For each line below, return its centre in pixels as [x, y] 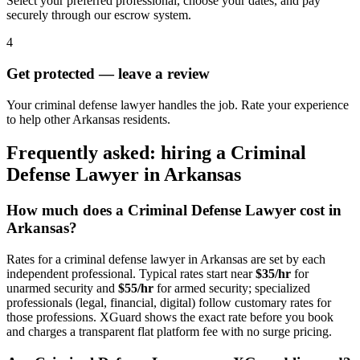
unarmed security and [62, 288]
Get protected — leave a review [108, 73]
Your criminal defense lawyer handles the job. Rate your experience [178, 104]
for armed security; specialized [232, 288]
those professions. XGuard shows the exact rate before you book [170, 317]
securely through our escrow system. [99, 15]
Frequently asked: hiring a [119, 153]
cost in [319, 211]
